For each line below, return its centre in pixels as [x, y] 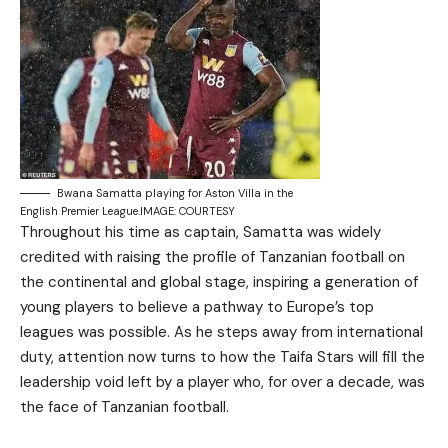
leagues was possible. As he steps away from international [221, 331]
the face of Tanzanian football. [124, 406]
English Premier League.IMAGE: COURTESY [127, 210]
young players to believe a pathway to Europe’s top [197, 306]
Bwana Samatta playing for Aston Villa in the [175, 192]
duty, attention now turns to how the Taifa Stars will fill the [222, 356]
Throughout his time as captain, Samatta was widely [200, 231]
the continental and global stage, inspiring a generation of [219, 281]
